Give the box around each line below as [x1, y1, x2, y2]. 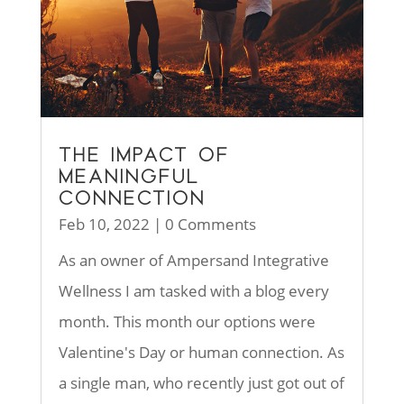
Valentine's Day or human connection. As [58, 341, 344, 363]
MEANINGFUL [58, 164, 200, 188]
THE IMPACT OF [58, 142, 230, 166]
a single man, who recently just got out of [58, 372, 344, 393]
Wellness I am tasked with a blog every [58, 280, 329, 301]
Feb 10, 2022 [58, 213, 150, 234]
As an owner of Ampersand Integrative [58, 249, 329, 271]
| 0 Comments [149, 213, 256, 234]
